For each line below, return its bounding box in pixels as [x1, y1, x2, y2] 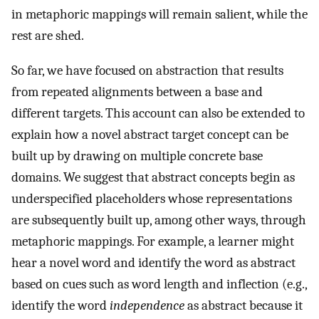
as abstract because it [184, 297, 303, 313]
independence [110, 297, 184, 313]
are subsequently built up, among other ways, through [11, 211, 306, 228]
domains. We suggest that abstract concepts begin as [11, 169, 295, 185]
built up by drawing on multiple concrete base [11, 147, 263, 164]
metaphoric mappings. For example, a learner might [11, 233, 294, 249]
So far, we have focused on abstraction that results [11, 62, 283, 78]
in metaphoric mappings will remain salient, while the [11, 6, 308, 23]
